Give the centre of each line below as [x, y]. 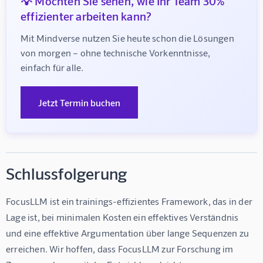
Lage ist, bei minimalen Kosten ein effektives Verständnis [123, 217]
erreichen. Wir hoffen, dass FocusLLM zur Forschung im [121, 248]
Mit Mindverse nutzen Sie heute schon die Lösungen [129, 38]
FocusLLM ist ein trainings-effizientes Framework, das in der [130, 201]
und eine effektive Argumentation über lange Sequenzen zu [129, 232]
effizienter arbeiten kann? [86, 16]
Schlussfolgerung [67, 173]
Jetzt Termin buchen [79, 102]
